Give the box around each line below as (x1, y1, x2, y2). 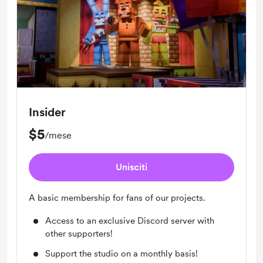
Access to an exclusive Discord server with (45, 215, 214, 226)
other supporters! (45, 228, 113, 239)
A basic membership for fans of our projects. (29, 193, 205, 203)
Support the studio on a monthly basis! (45, 248, 198, 259)
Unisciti (116, 161, 147, 173)
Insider (29, 105, 66, 119)
